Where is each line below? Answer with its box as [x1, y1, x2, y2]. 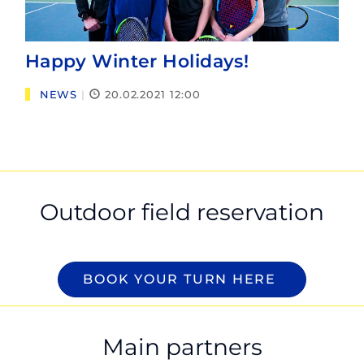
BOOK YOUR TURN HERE [83, 271, 281, 287]
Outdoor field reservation [40, 197, 324, 226]
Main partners [102, 332, 262, 361]
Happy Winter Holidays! [24, 50, 249, 73]
